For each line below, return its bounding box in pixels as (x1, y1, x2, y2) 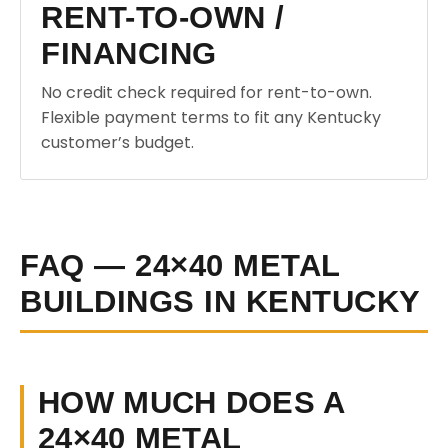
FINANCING (41, 36, 217, 71)
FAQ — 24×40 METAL (20, 248, 341, 283)
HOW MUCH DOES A (38, 385, 346, 420)
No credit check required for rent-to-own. (41, 81, 372, 104)
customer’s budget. (41, 131, 194, 154)
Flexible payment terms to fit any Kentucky (41, 106, 381, 129)
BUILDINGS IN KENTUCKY (20, 284, 421, 319)
